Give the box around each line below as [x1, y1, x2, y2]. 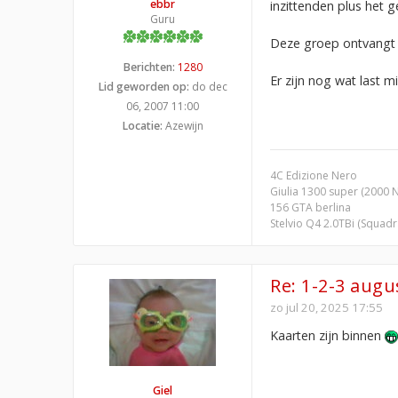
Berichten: [123, 59, 175, 75]
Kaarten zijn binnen [270, 326, 385, 344]
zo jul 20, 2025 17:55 [270, 298, 383, 315]
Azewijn [162, 117, 203, 133]
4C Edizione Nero [270, 167, 357, 183]
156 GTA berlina [270, 199, 351, 215]
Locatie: [122, 117, 163, 133]
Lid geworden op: [98, 78, 189, 94]
